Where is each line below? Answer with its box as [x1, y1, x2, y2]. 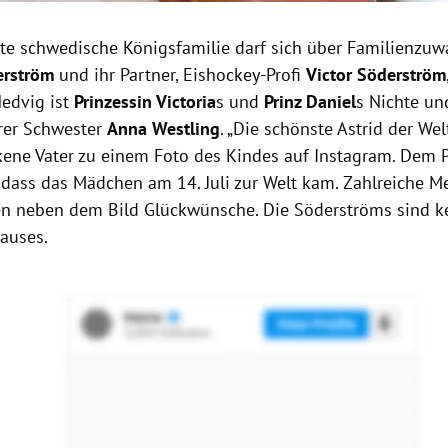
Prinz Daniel [264, 90, 357, 114]
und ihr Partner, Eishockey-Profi [59, 63, 307, 87]
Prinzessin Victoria [74, 90, 217, 114]
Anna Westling [107, 117, 221, 141]
